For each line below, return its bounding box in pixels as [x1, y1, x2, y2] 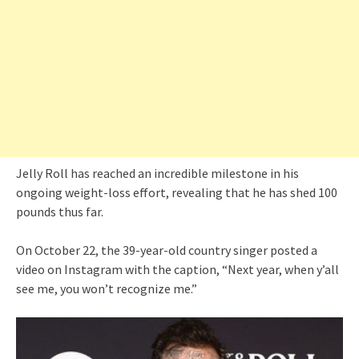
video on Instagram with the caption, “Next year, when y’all [16, 260, 339, 277]
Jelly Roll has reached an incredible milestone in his [16, 164, 299, 181]
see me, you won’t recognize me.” [16, 280, 197, 296]
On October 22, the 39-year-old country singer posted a [16, 241, 317, 258]
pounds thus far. [16, 203, 103, 220]
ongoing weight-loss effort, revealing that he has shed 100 [16, 184, 337, 200]
